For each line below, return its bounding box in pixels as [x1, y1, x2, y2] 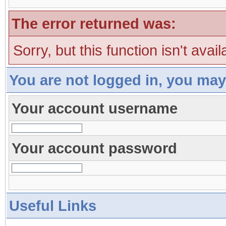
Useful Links [9, 197, 96, 214]
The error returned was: [11, 15, 176, 32]
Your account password [11, 140, 177, 156]
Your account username [11, 100, 178, 117]
